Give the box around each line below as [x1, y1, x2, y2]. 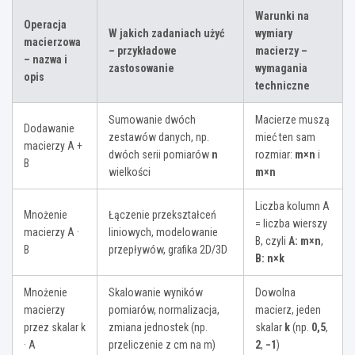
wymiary [255, 27, 292, 40]
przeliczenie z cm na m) [109, 338, 216, 352]
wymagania [255, 62, 307, 75]
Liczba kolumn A [255, 200, 330, 213]
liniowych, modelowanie [109, 226, 218, 239]
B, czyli [255, 235, 288, 248]
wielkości [109, 166, 151, 179]
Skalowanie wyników [109, 286, 203, 300]
